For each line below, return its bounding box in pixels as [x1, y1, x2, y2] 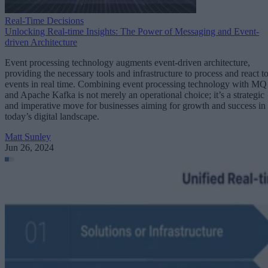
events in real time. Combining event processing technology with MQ [5, 79, 267, 90]
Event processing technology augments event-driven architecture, [5, 57, 250, 68]
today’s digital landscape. [5, 111, 99, 122]
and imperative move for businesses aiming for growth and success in [5, 100, 266, 111]
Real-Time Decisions [5, 16, 84, 26]
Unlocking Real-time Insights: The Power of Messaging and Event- [5, 26, 259, 37]
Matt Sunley [5, 132, 51, 142]
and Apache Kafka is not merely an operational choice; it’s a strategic [5, 90, 264, 100]
